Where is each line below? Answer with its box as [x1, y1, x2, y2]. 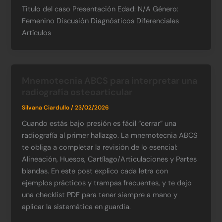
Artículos [22, 28, 52, 38]
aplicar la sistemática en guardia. [22, 202, 131, 212]
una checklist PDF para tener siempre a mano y [22, 190, 178, 200]
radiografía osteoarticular [22, 86, 133, 99]
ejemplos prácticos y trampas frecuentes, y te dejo [22, 178, 192, 188]
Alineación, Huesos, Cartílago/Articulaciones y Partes [22, 155, 197, 165]
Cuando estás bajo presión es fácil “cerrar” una [22, 119, 177, 129]
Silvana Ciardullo [22, 104, 71, 112]
